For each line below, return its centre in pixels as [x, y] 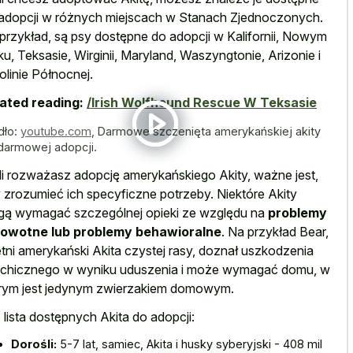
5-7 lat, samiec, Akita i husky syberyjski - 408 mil [190, 344]
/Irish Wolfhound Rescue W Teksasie [202, 103]
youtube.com [56, 132]
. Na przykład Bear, [275, 231]
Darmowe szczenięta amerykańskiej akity [209, 132]
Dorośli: [34, 344]
